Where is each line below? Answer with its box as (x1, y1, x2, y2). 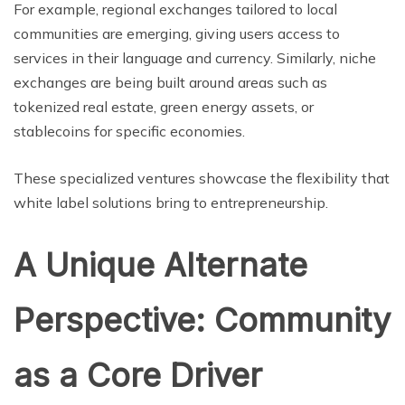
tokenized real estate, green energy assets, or (14, 97, 314, 116)
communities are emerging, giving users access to (14, 24, 340, 42)
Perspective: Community (14, 299, 391, 340)
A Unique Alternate (14, 244, 307, 285)
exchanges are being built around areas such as (14, 72, 327, 91)
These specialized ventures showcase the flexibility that (14, 168, 390, 187)
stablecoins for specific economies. (14, 121, 245, 140)
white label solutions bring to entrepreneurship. (14, 193, 328, 212)
